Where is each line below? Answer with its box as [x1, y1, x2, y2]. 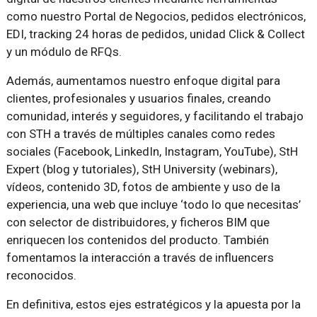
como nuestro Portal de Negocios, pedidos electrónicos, [6, 9, 306, 24]
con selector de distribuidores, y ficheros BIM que [6, 215, 270, 230]
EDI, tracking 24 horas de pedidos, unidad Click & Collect [6, 27, 305, 42]
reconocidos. [6, 268, 76, 283]
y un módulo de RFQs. [6, 45, 122, 59]
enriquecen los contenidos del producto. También [6, 233, 269, 248]
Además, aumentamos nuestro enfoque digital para [6, 74, 280, 88]
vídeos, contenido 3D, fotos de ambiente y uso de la [6, 180, 280, 195]
